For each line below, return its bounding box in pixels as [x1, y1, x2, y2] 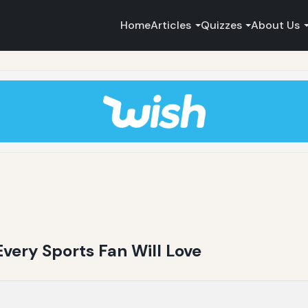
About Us [251, 17, 300, 32]
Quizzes [200, 17, 242, 32]
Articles [151, 17, 192, 32]
